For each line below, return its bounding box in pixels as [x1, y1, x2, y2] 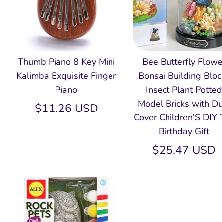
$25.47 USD [152, 142, 216, 158]
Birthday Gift [159, 125, 210, 137]
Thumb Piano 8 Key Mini [17, 55, 115, 68]
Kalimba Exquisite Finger [16, 69, 116, 82]
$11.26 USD [34, 100, 98, 116]
